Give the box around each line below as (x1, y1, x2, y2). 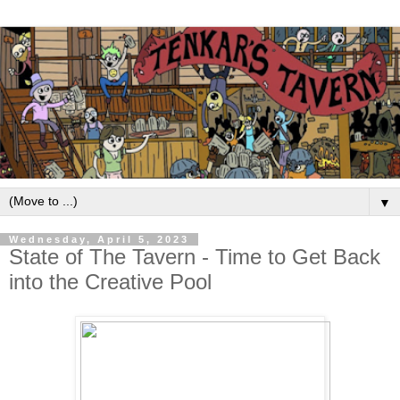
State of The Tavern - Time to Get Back (9, 245, 380, 270)
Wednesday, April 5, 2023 (9, 234, 189, 246)
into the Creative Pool (9, 270, 212, 295)
